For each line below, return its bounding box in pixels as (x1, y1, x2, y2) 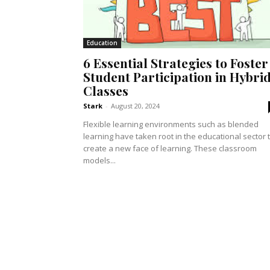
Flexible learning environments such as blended (83, 119, 259, 130)
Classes (83, 82, 128, 99)
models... (83, 155, 116, 166)
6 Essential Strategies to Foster (83, 54, 268, 72)
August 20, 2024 (111, 101, 160, 111)
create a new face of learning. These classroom (83, 143, 257, 154)
